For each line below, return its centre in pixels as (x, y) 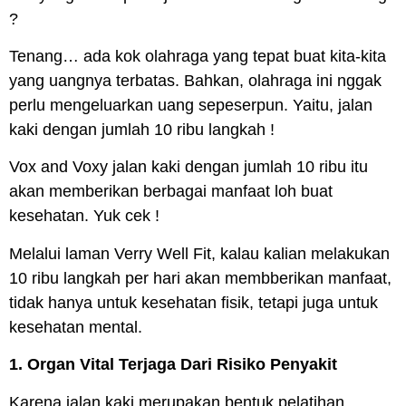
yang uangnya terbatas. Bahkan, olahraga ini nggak (195, 81)
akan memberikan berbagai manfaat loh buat (171, 192)
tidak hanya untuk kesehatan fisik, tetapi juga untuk (193, 302)
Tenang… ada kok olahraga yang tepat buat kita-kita (198, 57)
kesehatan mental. (76, 327)
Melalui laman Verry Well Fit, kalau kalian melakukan (199, 253)
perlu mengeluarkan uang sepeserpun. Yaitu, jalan (191, 106)
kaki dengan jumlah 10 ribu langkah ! (142, 130)
